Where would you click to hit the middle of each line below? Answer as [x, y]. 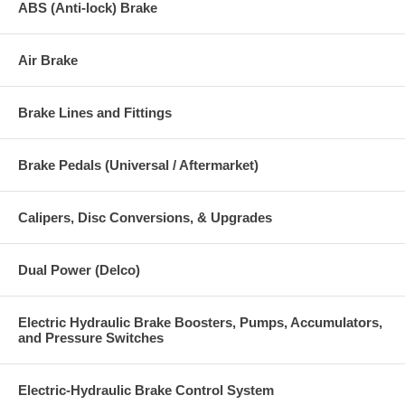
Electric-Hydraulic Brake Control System [146, 390]
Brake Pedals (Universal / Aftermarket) [138, 165]
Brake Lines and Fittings [95, 112]
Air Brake [48, 60]
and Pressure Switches [91, 337]
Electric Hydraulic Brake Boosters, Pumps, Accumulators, [200, 322]
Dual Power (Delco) [79, 269]
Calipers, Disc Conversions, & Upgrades [145, 217]
